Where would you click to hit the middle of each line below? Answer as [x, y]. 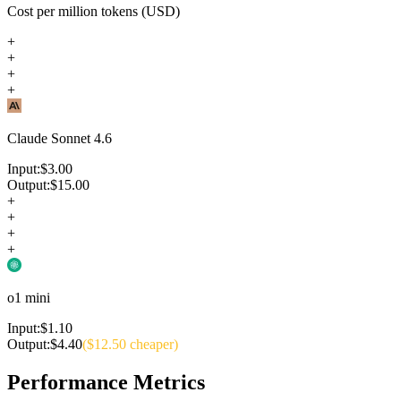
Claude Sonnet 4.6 [60, 138]
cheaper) [154, 344]
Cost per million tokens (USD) [94, 11]
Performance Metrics [106, 382]
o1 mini [29, 297]
